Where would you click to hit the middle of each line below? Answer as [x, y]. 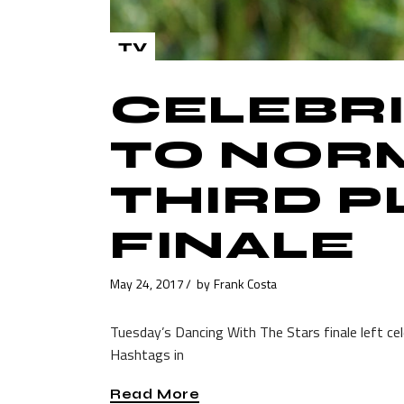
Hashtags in [147, 354]
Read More [155, 394]
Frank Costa [245, 284]
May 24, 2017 [147, 284]
